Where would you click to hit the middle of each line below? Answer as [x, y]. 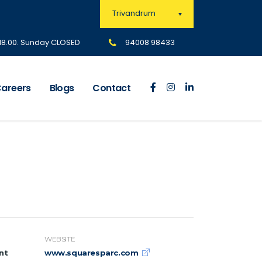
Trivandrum [134, 13]
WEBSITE [60, 239]
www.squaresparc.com [92, 253]
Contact [111, 88]
